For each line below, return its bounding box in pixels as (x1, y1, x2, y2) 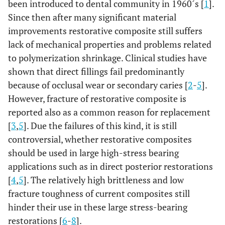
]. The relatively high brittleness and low (24, 174, 184, 186)
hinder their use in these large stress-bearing (8, 201, 187, 213)
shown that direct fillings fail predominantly (8, 65, 184, 77)
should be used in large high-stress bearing (8, 147, 179, 159)
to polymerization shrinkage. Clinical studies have (8, 52, 207, 64)
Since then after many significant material (8, 11, 176, 23)
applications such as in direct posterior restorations (8, 160, 213, 172)
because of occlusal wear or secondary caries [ (8, 79, 188, 91)
